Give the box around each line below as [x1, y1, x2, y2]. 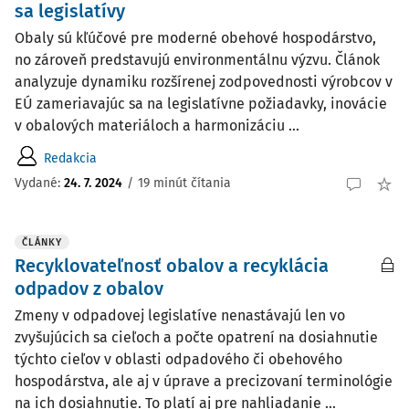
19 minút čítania [138, 174, 231, 191]
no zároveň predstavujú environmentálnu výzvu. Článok [15, 51, 380, 68]
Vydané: [15, 174, 64, 191]
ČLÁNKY [22, 236, 62, 248]
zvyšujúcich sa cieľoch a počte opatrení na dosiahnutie [15, 329, 378, 346]
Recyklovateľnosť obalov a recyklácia [15, 255, 329, 277]
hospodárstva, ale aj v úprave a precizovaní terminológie [15, 372, 393, 390]
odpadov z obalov [15, 278, 163, 299]
